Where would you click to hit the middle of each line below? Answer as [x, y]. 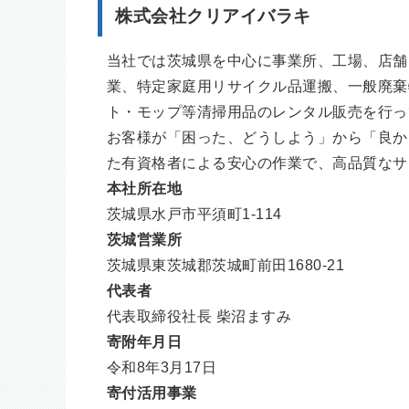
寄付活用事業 [152, 393]
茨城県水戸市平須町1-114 [194, 214]
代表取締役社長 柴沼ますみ [199, 316]
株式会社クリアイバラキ [213, 16]
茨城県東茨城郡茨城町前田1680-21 [226, 265]
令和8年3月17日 [162, 367]
